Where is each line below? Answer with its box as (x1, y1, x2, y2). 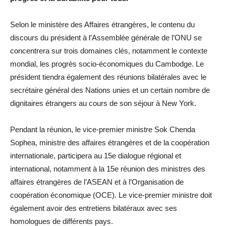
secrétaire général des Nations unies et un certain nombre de (10, 86, 210, 95)
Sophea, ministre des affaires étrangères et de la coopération (10, 138, 209, 147)
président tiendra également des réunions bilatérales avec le (10, 73, 206, 82)
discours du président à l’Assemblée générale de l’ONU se (10, 33, 202, 42)
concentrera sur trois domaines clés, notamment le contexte (10, 46, 207, 55)
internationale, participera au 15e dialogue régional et (10, 151, 181, 160)
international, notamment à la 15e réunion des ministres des (10, 164, 205, 174)
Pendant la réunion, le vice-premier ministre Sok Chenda (10, 125, 195, 134)
